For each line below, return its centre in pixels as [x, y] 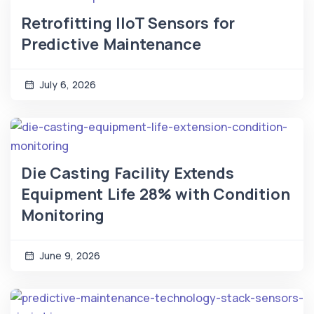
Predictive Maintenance [111, 45]
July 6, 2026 [67, 85]
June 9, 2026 [69, 256]
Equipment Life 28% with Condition [156, 194]
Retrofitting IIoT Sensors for [128, 23]
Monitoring [63, 216]
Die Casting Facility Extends [128, 173]
